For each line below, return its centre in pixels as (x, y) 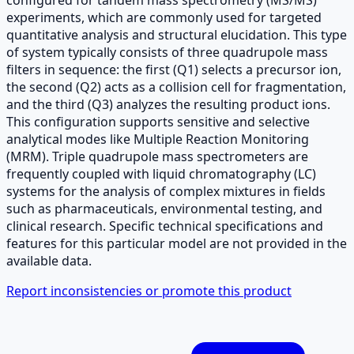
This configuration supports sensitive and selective (158, 121)
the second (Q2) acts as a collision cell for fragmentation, (176, 87)
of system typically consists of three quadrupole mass (167, 52)
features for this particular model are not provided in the (177, 243)
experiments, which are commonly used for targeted (164, 17)
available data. (49, 260)
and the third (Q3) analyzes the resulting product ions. (168, 104)
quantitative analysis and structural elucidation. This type (177, 34)
